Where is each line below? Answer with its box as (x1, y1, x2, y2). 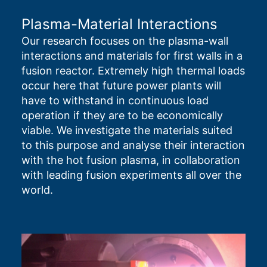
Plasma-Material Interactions (21, 15, 218, 33)
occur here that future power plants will (21, 79, 221, 92)
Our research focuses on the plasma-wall (21, 35, 228, 48)
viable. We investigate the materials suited (21, 124, 232, 137)
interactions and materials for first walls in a (21, 49, 243, 63)
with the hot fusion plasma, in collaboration (21, 154, 240, 167)
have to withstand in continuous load (21, 94, 209, 107)
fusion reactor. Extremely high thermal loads (21, 64, 245, 77)
